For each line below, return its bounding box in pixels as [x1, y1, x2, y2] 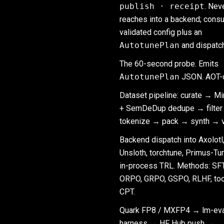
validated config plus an [119, 27, 202, 37]
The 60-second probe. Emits [119, 59, 218, 68]
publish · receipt [119, 1, 204, 11]
